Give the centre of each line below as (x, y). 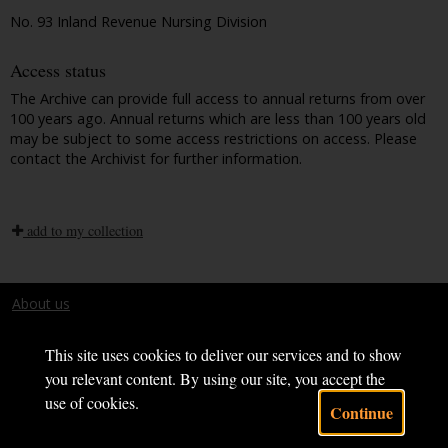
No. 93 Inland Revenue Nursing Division (138, 21)
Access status (58, 70)
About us (41, 303)
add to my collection (83, 230)
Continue (362, 412)
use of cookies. (91, 402)
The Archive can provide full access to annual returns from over (217, 98)
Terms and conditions (82, 327)
